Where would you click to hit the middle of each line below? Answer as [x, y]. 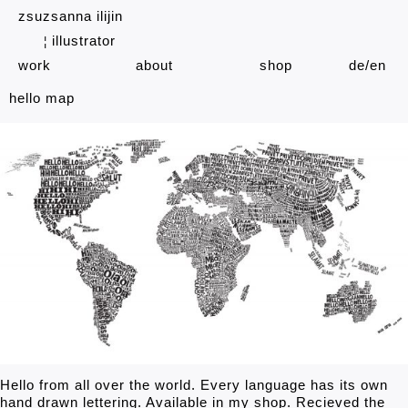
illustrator [82, 41]
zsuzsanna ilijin [71, 16]
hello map [42, 98]
